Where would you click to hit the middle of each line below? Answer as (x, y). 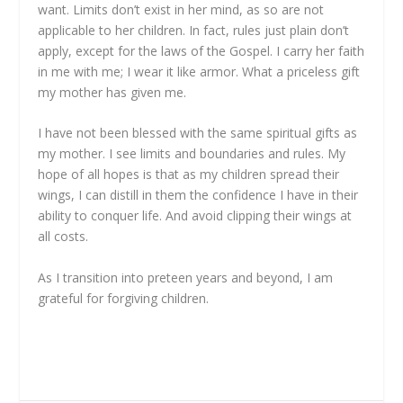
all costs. (63, 237)
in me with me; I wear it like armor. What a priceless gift (199, 71)
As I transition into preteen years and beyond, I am (186, 277)
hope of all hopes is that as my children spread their (189, 175)
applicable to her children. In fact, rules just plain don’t (194, 30)
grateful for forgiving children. (124, 298)
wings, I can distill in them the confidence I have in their (198, 195)
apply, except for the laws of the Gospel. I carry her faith (201, 50)
